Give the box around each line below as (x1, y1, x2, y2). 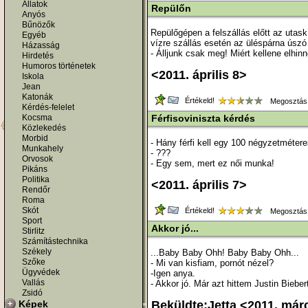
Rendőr (22, 184, 50, 195)
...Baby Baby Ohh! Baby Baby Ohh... (151, 247, 299, 258)
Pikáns (22, 164, 47, 174)
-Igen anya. (151, 268, 195, 278)
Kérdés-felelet (22, 102, 74, 112)
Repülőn (151, 3, 191, 14)
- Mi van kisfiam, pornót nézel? (151, 258, 274, 268)
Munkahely (22, 143, 63, 153)
